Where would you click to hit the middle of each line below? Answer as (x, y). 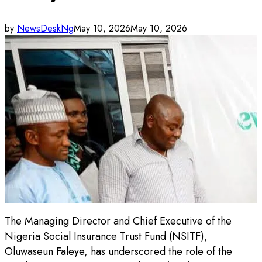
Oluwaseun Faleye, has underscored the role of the (118, 252)
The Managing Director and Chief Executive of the (118, 221)
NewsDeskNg (45, 28)
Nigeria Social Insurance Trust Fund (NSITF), (106, 237)
